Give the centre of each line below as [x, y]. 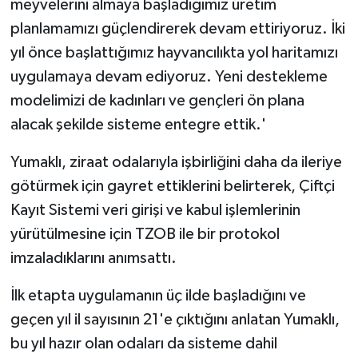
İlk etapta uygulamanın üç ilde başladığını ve [158, 296]
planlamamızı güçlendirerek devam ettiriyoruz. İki [177, 29]
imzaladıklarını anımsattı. [93, 259]
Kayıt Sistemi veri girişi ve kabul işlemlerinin [155, 211]
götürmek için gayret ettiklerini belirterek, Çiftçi [172, 187]
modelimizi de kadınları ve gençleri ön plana [157, 101]
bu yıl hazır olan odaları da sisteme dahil [143, 344]
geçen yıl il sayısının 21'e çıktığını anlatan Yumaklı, [175, 320]
